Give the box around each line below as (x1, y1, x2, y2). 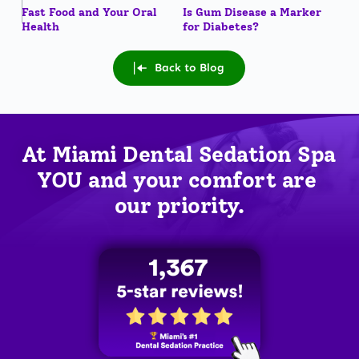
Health (21, 19, 59, 34)
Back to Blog (155, 60, 225, 75)
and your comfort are (82, 166, 317, 193)
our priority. (114, 192, 245, 219)
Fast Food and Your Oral (21, 5, 156, 19)
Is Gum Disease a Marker (182, 5, 321, 19)
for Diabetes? (182, 19, 259, 34)
